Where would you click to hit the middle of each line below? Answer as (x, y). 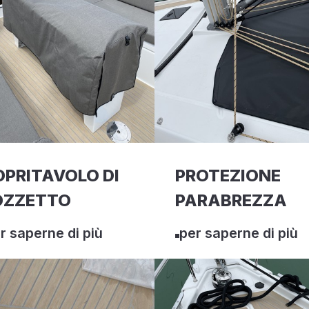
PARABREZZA (231, 200)
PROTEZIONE (228, 176)
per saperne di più (239, 233)
